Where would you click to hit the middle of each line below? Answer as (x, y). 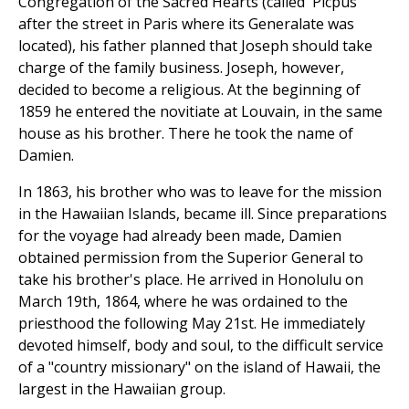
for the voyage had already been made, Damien (180, 236)
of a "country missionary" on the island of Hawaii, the (199, 367)
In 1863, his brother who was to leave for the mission (200, 192)
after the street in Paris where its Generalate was (186, 24)
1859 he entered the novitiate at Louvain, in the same (200, 112)
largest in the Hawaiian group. (122, 389)
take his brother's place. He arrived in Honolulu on (191, 280)
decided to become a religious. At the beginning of (189, 90)
